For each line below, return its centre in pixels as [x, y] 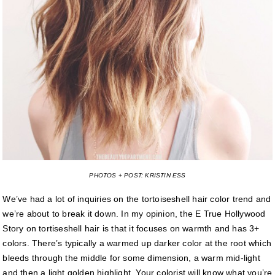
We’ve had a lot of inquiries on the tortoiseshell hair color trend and [137, 199]
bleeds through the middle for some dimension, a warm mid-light [131, 258]
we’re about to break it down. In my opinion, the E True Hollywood [134, 214]
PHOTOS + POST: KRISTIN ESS [137, 176]
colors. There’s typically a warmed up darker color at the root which [137, 243]
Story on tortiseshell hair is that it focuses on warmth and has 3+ [131, 229]
